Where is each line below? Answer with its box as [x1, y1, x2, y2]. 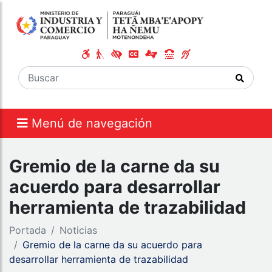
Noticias [59, 224, 97, 237]
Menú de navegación [32, 116, 152, 131]
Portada [9, 224, 46, 237]
